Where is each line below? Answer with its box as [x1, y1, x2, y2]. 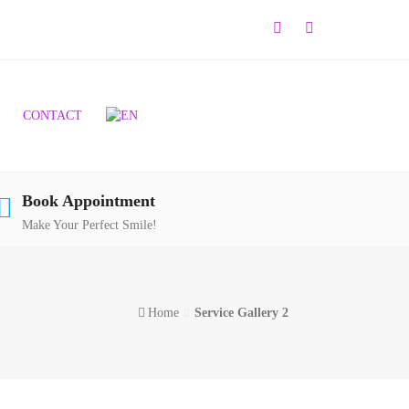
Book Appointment [22, 192, 155, 210]
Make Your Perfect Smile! [22, 218, 157, 232]
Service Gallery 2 [194, 306, 288, 320]
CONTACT [23, 109, 82, 122]
